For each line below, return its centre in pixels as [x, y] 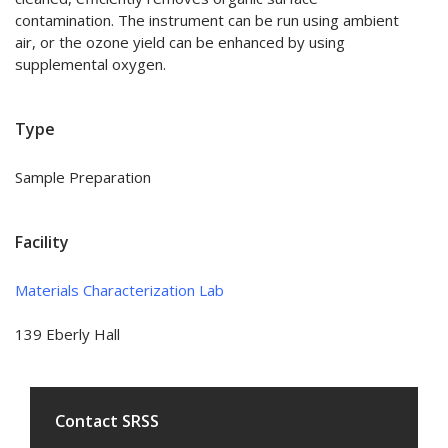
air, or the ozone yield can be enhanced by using [180, 42]
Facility [42, 241]
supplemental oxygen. [90, 64]
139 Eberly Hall [67, 334]
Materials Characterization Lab [119, 290]
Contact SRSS [107, 421]
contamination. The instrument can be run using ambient [207, 20]
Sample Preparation [83, 177]
